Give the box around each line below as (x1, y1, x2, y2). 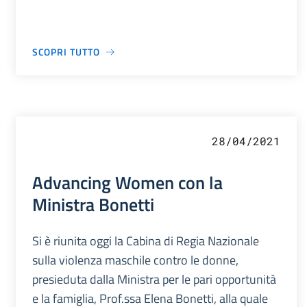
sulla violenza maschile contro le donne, (32, 251, 238, 270)
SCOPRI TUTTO (32, 45, 100, 60)
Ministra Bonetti (32, 191, 154, 219)
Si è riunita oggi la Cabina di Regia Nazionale (32, 232, 259, 251)
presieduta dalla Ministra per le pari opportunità (32, 270, 276, 289)
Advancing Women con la (32, 169, 223, 197)
